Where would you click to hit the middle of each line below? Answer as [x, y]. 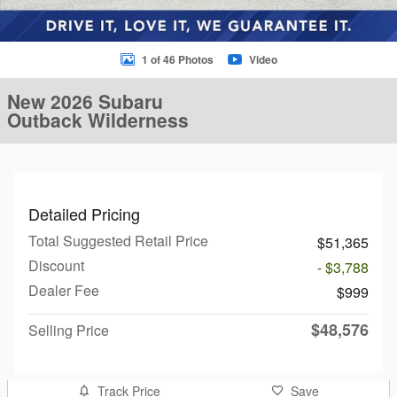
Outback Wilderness [98, 120]
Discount [56, 265]
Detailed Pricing [84, 214]
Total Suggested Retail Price [118, 241]
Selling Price [69, 330]
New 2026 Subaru [85, 101]
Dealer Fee [64, 290]
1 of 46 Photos [177, 59]
